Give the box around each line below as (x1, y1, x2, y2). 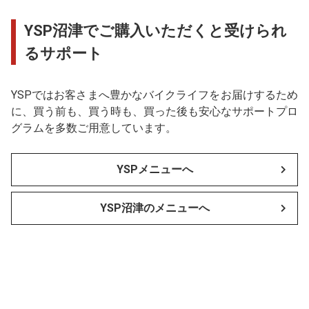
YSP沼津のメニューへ (99, 201, 210, 215)
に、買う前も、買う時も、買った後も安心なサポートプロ (11, 104, 298, 118)
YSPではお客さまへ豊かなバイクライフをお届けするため (11, 88, 298, 101)
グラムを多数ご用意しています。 (11, 121, 177, 134)
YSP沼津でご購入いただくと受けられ (24, 21, 287, 39)
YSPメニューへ (116, 162, 193, 176)
